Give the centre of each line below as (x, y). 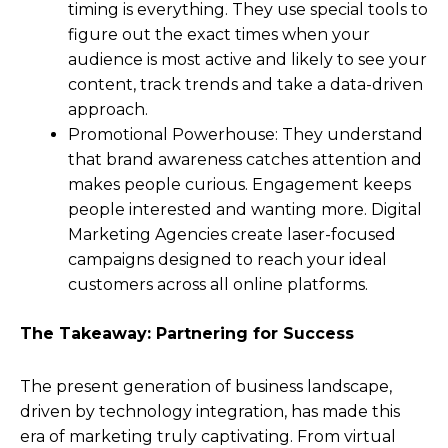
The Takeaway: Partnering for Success (187, 333)
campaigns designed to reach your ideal (227, 259)
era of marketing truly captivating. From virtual (208, 436)
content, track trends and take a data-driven (245, 84)
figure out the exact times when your (219, 34)
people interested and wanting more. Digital (245, 209)
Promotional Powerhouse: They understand (245, 134)
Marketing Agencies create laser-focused (232, 234)
